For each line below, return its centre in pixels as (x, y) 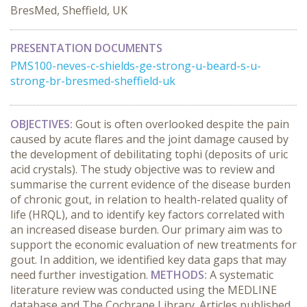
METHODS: (180, 275)
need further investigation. (81, 275)
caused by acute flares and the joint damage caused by (149, 139)
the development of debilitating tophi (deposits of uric (149, 154)
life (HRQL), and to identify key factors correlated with (147, 214)
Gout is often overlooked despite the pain (182, 124)
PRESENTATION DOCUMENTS (86, 48)
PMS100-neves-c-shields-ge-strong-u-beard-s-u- (136, 66)
